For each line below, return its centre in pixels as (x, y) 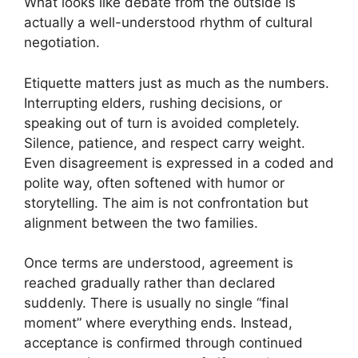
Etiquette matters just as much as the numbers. (177, 83)
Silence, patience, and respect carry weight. (165, 143)
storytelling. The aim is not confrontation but (166, 203)
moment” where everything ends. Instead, (158, 323)
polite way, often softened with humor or (154, 183)
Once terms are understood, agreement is (159, 263)
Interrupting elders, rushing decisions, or (153, 103)
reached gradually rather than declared (150, 283)
